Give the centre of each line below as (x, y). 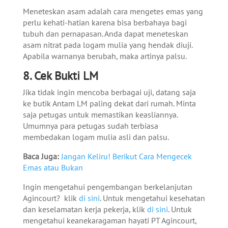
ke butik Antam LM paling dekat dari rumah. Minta (109, 103)
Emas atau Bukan (53, 167)
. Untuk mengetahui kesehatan (152, 198)
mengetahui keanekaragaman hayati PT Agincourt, (109, 220)
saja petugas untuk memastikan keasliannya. (100, 114)
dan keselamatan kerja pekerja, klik (85, 209)
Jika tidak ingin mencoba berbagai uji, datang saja (109, 92)
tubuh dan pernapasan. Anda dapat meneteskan (105, 33)
